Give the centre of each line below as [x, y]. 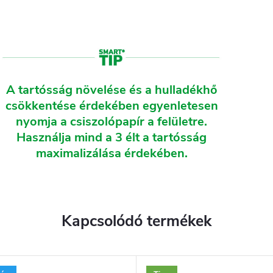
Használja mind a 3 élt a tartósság [112, 137]
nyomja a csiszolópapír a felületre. [112, 121]
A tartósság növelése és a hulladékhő [112, 90]
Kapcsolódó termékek [136, 221]
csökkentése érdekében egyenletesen [112, 105]
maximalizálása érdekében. [112, 153]
